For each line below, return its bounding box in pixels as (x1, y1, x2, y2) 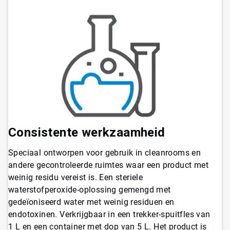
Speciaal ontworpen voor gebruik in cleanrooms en (8, 148, 201, 158)
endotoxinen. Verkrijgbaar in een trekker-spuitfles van (8, 209, 210, 220)
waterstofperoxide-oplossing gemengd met (8, 185, 171, 195)
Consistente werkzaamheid (8, 125, 165, 140)
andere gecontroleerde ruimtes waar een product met (8, 160, 208, 170)
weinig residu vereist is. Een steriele (8, 172, 143, 183)
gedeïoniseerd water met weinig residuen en (8, 197, 175, 207)
